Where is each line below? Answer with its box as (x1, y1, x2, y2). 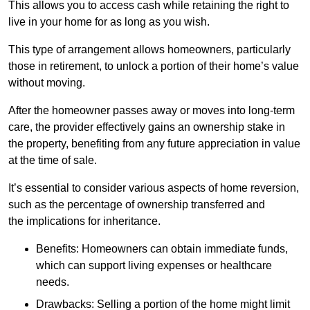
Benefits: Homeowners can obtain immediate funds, (36, 242, 288, 255)
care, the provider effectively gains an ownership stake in (8, 120, 285, 133)
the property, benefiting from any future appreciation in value (8, 137, 300, 149)
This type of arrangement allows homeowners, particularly (8, 43, 291, 55)
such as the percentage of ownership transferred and (8, 198, 265, 210)
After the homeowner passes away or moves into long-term (8, 104, 295, 116)
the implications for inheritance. (8, 215, 161, 227)
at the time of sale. (8, 154, 97, 166)
